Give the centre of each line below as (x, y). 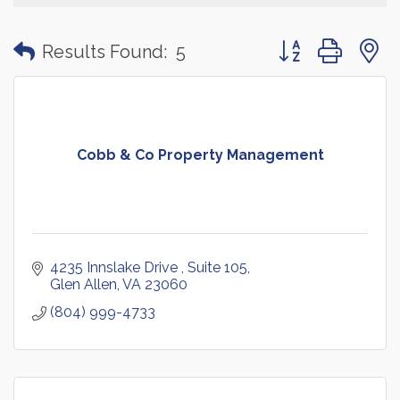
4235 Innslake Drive (116, 268)
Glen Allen (83, 285)
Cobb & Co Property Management (200, 155)
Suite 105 (217, 268)
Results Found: (104, 51)
